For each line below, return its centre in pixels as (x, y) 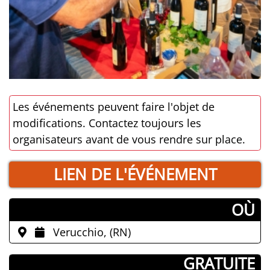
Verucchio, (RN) (92, 232)
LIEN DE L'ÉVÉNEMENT (135, 174)
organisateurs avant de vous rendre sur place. (129, 139)
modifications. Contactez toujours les (107, 123)
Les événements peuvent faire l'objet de (113, 106)
